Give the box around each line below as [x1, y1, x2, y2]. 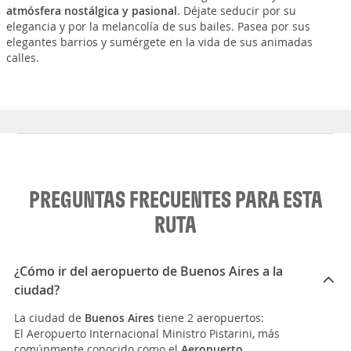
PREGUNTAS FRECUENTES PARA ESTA [28, 184, 323, 213]
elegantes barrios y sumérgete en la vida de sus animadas [5, 34, 313, 49]
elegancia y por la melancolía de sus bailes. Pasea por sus [5, 18, 310, 34]
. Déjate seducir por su [176, 2, 296, 18]
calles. [5, 49, 39, 65]
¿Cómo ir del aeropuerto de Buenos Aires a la [14, 262, 283, 280]
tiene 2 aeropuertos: [154, 309, 264, 325]
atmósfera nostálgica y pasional [5, 2, 177, 18]
